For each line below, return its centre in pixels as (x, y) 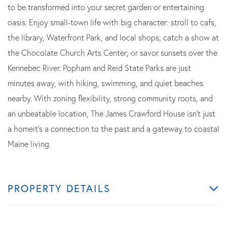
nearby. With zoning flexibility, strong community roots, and (110, 98)
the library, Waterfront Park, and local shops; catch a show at (113, 37)
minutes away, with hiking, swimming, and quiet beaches (105, 83)
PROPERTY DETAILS (59, 188)
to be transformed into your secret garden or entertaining (106, 7)
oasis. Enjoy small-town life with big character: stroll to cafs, (112, 22)
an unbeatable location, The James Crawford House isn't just (111, 113)
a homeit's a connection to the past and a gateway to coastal (113, 129)
